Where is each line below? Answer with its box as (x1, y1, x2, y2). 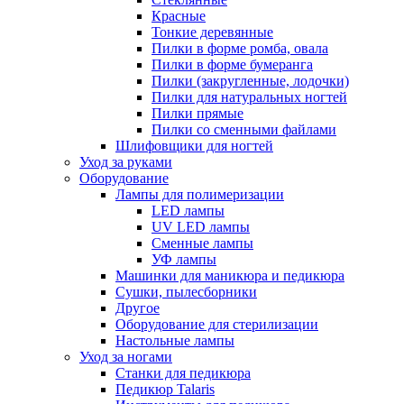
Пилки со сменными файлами (151, 122, 336, 138)
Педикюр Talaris (115, 381, 215, 398)
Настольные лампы (115, 333, 234, 349)
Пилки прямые (151, 106, 243, 122)
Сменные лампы (151, 235, 253, 252)
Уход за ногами (79, 349, 172, 365)
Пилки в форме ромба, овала (151, 41, 328, 57)
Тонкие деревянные (151, 24, 273, 41)
